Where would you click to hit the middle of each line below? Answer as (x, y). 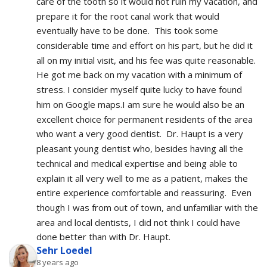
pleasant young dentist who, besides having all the (140, 149)
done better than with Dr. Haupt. (103, 237)
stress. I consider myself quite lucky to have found (139, 90)
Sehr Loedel (64, 251)
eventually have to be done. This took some (127, 31)
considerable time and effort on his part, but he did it (145, 46)
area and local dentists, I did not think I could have (138, 222)
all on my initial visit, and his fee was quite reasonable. (146, 60)
